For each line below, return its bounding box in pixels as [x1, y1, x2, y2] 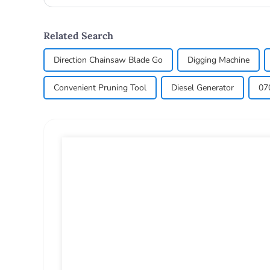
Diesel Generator [171, 81, 234, 93]
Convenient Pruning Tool [54, 81, 146, 93]
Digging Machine [187, 54, 250, 66]
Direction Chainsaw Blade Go [54, 54, 163, 66]
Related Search [43, 29, 113, 42]
